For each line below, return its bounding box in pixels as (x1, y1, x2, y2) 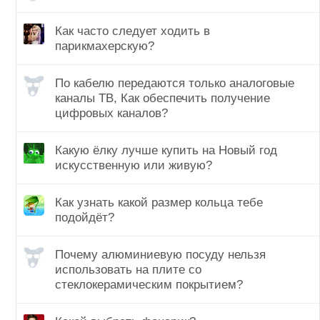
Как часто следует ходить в (55, 24, 210, 39)
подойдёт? (55, 211, 114, 225)
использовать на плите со (55, 263, 201, 277)
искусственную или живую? (55, 159, 212, 173)
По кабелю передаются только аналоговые (55, 76, 294, 91)
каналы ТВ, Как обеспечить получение (55, 91, 270, 106)
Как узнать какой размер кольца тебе (55, 196, 263, 210)
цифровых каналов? (55, 106, 168, 121)
